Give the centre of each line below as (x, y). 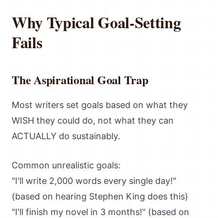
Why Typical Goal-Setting (96, 22)
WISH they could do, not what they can (93, 120)
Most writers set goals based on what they (100, 105)
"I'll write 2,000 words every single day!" (94, 181)
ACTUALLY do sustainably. (66, 136)
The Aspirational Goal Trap (80, 80)
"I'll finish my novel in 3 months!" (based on (100, 212)
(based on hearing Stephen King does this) (100, 196)
